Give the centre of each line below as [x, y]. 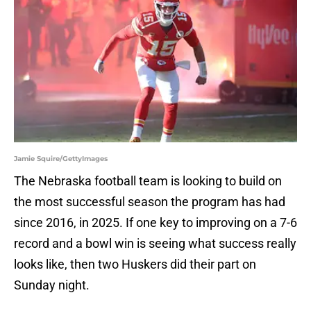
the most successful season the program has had [150, 202]
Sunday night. [52, 285]
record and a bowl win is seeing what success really [155, 244]
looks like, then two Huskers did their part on [135, 264]
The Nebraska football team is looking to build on [148, 181]
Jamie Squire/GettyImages [61, 159]
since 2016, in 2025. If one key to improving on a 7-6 [155, 223]
